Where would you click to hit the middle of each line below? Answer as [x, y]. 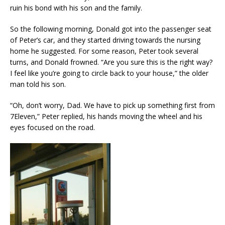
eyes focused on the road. [52, 127]
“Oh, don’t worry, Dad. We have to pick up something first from [113, 105]
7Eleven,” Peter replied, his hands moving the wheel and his [106, 116]
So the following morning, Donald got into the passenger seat [111, 29]
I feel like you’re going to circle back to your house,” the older [109, 73]
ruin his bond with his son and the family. [76, 8]
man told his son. [38, 84]
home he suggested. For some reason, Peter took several [104, 51]
